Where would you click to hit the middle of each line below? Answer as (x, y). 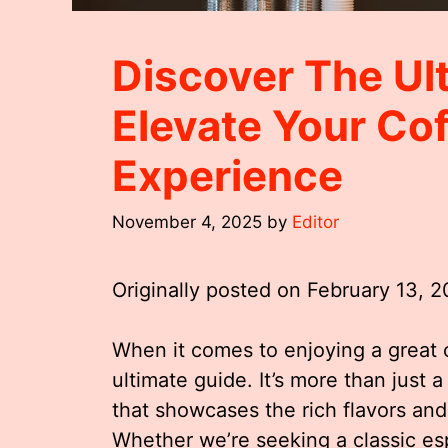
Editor (315, 221)
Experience (227, 176)
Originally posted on (209, 289)
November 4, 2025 (187, 221)
